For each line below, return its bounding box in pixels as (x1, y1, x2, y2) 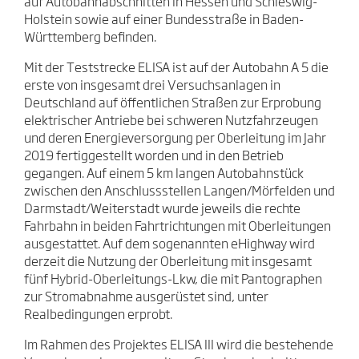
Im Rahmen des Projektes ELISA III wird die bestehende (24, 339, 333, 353)
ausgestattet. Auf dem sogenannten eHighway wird (24, 238, 315, 252)
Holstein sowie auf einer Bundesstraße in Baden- (24, 14, 304, 27)
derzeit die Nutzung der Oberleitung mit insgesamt (24, 256, 312, 269)
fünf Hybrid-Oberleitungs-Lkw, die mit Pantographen (24, 273, 322, 287)
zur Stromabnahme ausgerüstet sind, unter (24, 291, 268, 305)
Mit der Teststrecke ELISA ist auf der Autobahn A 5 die (24, 62, 329, 75)
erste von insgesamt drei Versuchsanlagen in (24, 79, 280, 93)
